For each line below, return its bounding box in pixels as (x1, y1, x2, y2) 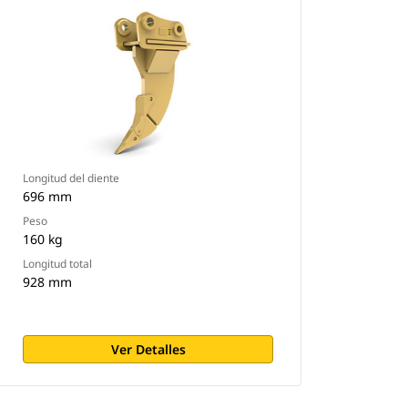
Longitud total (23, 256, 93, 271)
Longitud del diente (23, 170, 120, 186)
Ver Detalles (110, 341, 186, 358)
